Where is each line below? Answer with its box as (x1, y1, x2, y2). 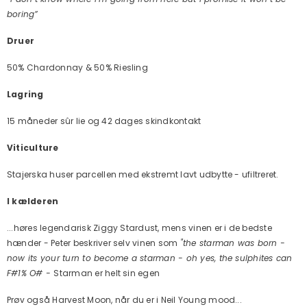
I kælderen (7, 195, 59, 207)
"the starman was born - (180, 237, 286, 249)
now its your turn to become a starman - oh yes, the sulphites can (7, 252, 293, 264)
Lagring (7, 88, 44, 100)
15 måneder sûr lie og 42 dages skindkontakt (7, 115, 201, 127)
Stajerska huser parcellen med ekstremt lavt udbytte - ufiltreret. (7, 169, 279, 180)
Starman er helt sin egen (53, 267, 160, 279)
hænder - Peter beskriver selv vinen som (7, 237, 180, 249)
